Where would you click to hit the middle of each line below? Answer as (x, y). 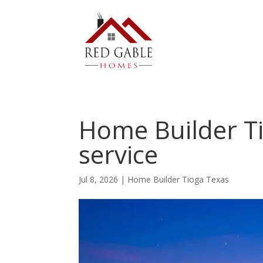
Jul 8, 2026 (99, 179)
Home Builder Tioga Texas (178, 179)
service (119, 154)
